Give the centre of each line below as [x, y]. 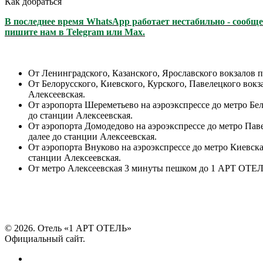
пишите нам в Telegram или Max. [75, 32]
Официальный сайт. [45, 238]
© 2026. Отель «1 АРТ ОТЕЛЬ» [68, 228]
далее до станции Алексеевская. [92, 136]
